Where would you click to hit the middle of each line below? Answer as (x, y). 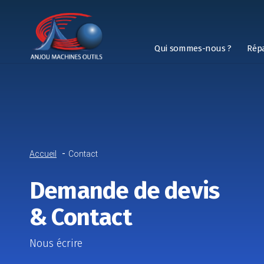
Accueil (43, 154)
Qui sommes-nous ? (193, 48)
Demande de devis (125, 191)
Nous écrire (56, 243)
